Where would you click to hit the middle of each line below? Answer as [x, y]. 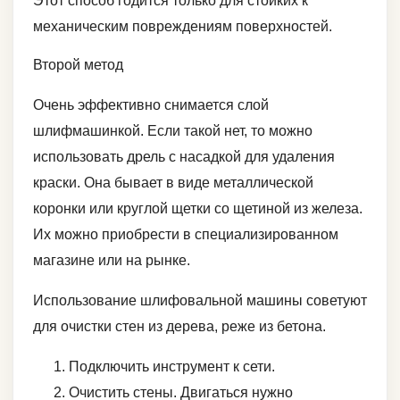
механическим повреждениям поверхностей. [183, 27]
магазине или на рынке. [112, 261]
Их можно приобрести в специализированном [186, 235]
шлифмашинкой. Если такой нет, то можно [173, 131]
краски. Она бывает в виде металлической [173, 183]
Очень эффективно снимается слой [151, 105]
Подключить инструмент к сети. [172, 367]
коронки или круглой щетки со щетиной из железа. [198, 209]
